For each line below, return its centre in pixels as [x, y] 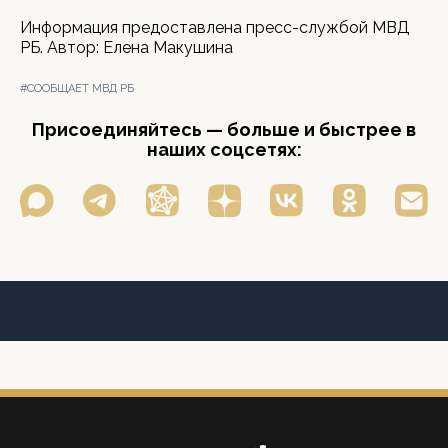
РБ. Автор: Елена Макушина [126, 47]
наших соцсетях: [224, 149]
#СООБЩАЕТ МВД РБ [77, 88]
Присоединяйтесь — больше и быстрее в [224, 129]
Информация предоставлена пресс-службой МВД [215, 27]
